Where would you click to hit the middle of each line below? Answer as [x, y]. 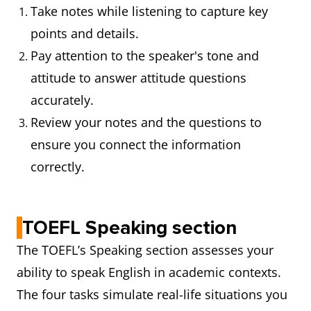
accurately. [62, 100]
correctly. [58, 167]
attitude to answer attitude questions [138, 78]
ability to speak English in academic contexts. [149, 272]
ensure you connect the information [136, 144]
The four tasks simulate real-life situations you [152, 294]
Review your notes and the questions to [146, 122]
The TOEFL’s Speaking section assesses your [145, 250]
